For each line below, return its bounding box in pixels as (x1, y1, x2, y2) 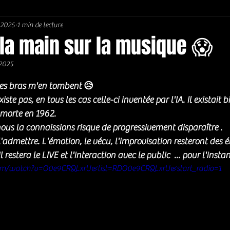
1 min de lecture (17, 21, 63, 29)
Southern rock (117, 21, 168, 32)
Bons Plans (188, 21, 229, 32)
